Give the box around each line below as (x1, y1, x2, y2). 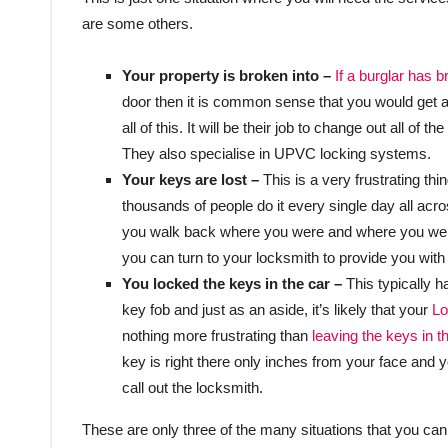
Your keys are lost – (122, 171, 263, 188)
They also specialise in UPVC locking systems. (122, 145, 431, 162)
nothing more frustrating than (122, 327, 312, 344)
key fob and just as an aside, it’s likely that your (122, 301, 432, 318)
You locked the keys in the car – (122, 275, 346, 292)
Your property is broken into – (122, 67, 335, 84)
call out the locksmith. (122, 379, 263, 396)
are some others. (82, 15, 193, 32)
